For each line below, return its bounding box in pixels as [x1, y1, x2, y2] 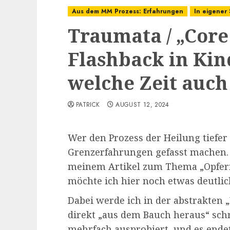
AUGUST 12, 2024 [116, 100, 169, 109]
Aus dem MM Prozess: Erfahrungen [72, 7, 183, 16]
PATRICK [76, 100, 100, 109]
